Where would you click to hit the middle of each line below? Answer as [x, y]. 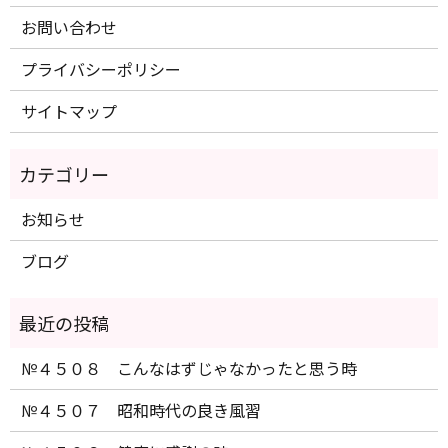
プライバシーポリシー [101, 69]
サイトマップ [69, 111]
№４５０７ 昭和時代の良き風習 [141, 410]
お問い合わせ [69, 27]
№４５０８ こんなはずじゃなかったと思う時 [189, 368]
